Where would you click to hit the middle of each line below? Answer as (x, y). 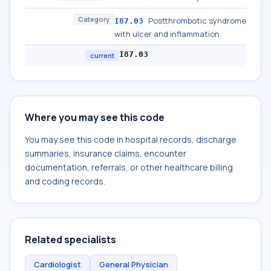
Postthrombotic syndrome (197, 21)
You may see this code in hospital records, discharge (131, 139)
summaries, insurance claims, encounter (106, 153)
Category (94, 19)
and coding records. (65, 181)
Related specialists (70, 240)
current (102, 55)
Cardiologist (57, 264)
